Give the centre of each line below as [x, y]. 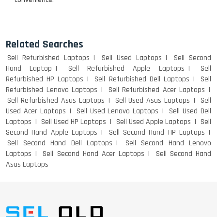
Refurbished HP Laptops [45, 79]
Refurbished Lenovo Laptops [52, 90]
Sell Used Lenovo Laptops [117, 111]
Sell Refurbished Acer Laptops [156, 90]
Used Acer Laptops [36, 111]
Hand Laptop [29, 68]
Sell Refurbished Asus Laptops [56, 100]
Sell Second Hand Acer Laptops [94, 154]
